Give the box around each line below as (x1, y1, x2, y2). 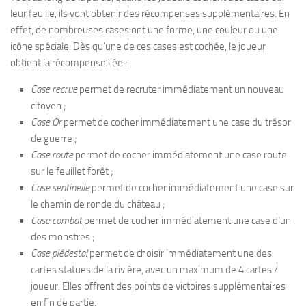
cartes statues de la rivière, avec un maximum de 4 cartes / (31, 264, 278, 276)
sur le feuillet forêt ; (31, 165, 113, 178)
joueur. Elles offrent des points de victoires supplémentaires (31, 280, 286, 292)
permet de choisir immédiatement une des (87, 247, 272, 260)
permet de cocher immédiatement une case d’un (84, 214, 291, 227)
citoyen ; (31, 100, 66, 112)
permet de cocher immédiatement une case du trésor (61, 116, 291, 128)
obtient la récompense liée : (10, 57, 127, 69)
